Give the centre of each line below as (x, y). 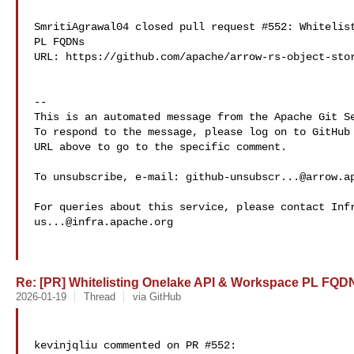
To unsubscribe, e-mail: (110, 177)
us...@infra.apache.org (104, 222)
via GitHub (156, 297)
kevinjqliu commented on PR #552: (135, 345)
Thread (99, 297)
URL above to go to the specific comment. (160, 147)
